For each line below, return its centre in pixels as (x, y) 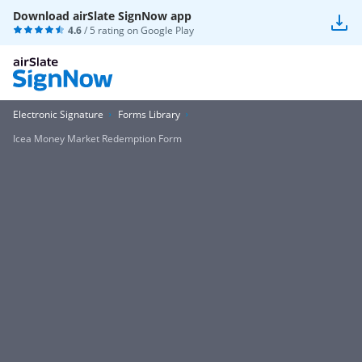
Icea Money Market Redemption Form (97, 139)
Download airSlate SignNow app (102, 16)
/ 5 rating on (111, 30)
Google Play (167, 30)
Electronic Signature (58, 114)
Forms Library (149, 114)
